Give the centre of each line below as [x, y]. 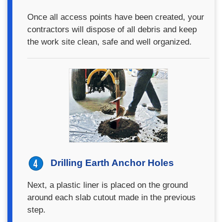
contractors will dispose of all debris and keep [112, 29]
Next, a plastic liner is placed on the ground [108, 185]
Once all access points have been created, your [116, 17]
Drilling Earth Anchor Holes [112, 163]
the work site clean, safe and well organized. [110, 42]
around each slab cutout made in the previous [111, 197]
